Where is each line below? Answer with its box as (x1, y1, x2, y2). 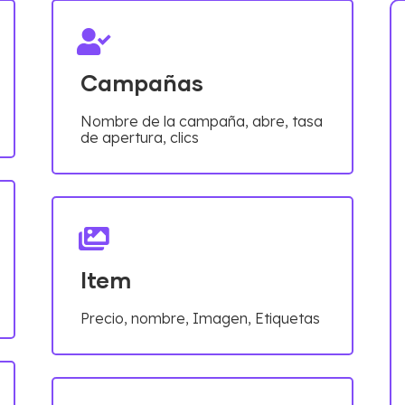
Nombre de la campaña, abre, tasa (80, 111, 323, 130)
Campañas (80, 72, 203, 96)
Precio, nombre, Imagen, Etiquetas (80, 308, 320, 327)
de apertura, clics (80, 127, 199, 146)
